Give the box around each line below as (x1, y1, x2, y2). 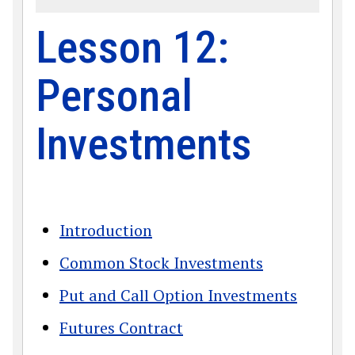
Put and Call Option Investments (59, 284, 297, 306)
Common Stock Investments (59, 252, 263, 273)
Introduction (59, 219, 152, 241)
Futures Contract (59, 317, 183, 338)
